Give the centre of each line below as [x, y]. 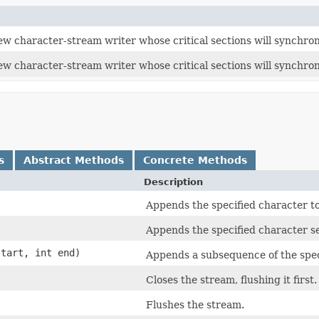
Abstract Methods [74, 160]
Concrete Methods [195, 160]
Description [173, 182]
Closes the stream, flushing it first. [231, 279]
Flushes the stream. [195, 304]
